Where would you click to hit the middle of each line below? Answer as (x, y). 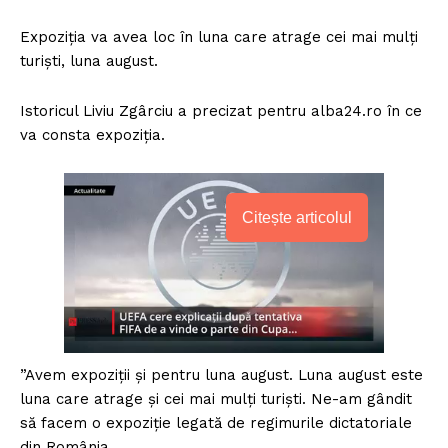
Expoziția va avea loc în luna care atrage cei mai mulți (219, 37)
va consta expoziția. (92, 135)
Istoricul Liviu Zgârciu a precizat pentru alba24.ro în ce (221, 111)
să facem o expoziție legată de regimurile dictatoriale (216, 423)
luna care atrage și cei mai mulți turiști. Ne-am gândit (216, 399)
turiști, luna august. (89, 61)
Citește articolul (297, 218)
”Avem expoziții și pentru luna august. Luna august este (221, 375)
